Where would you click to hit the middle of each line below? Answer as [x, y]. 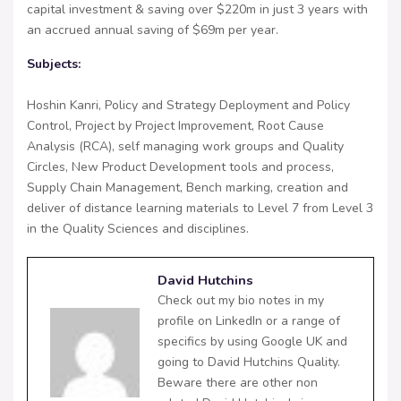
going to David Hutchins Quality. [249, 363]
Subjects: [54, 64]
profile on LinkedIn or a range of [249, 321]
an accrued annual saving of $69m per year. [153, 30]
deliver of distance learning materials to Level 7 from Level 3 [200, 209]
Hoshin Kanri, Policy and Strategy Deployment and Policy [188, 106]
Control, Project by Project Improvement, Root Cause [175, 126]
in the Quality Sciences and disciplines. [138, 229]
